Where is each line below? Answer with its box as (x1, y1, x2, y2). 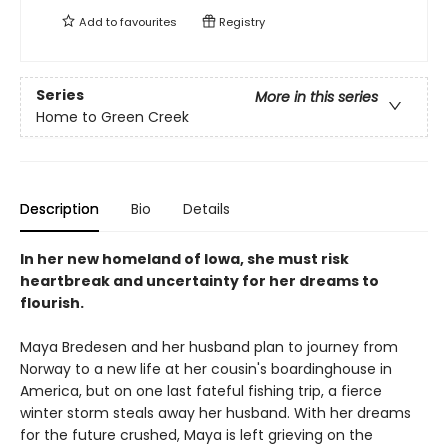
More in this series (255, 87, 378, 108)
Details (183, 199, 230, 220)
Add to (76, 14, 120, 31)
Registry (216, 14, 265, 31)
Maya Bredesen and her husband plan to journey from (20, 337, 398, 358)
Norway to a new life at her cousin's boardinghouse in (20, 359, 392, 380)
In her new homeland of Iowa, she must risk (20, 249, 349, 270)
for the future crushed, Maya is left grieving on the (20, 425, 373, 446)
